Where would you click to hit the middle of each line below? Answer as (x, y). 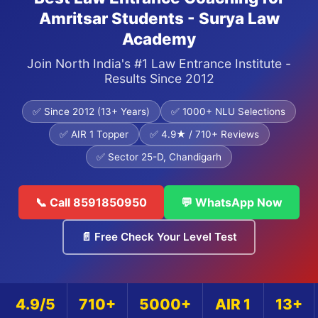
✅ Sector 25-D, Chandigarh (159, 157)
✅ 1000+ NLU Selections (228, 111)
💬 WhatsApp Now (232, 202)
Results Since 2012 (159, 78)
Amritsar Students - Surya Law (159, 18)
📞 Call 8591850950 (91, 202)
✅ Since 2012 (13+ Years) (91, 111)
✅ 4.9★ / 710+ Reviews (204, 134)
